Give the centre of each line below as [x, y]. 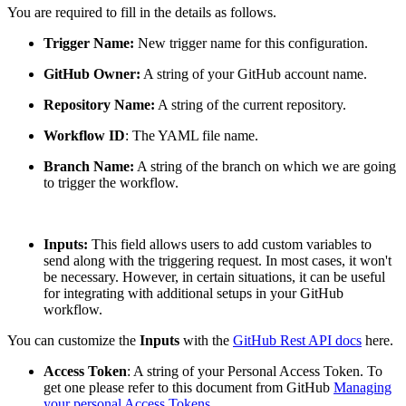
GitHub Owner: [92, 73]
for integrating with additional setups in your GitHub [193, 293]
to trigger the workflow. [111, 182]
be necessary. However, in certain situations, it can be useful [214, 276]
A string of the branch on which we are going [265, 166]
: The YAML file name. [192, 135]
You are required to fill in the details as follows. [142, 12]
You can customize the [73, 340]
